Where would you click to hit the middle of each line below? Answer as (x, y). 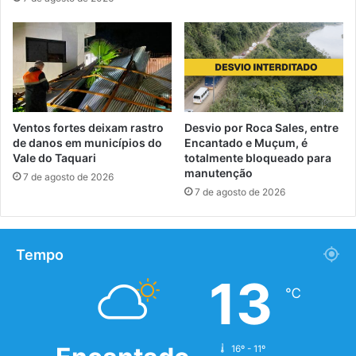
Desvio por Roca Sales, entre (261, 128)
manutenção (219, 173)
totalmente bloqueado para (258, 158)
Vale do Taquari (54, 158)
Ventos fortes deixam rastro (88, 128)
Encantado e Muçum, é (246, 143)
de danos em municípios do (87, 143)
